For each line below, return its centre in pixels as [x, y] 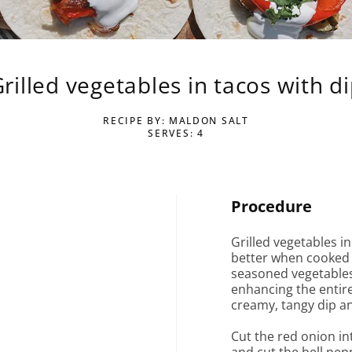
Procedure [271, 206]
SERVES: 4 [176, 133]
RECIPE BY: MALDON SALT [176, 121]
